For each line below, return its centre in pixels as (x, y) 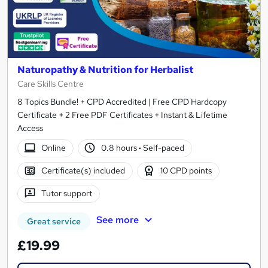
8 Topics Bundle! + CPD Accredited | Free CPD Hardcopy (122, 101)
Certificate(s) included (83, 171)
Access (30, 128)
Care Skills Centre (51, 83)
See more (117, 220)
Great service (54, 221)
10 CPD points (186, 171)
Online (53, 148)
